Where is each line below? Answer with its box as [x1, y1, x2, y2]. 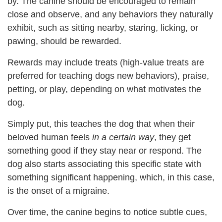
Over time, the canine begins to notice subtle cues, [7, 207, 207, 217]
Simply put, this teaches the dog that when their [7, 118, 195, 129]
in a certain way [92, 132, 154, 142]
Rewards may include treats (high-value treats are [7, 57, 204, 67]
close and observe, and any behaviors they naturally [7, 9, 213, 19]
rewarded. [82, 36, 121, 46]
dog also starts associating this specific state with [7, 159, 201, 169]
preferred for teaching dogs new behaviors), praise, [7, 70, 209, 81]
